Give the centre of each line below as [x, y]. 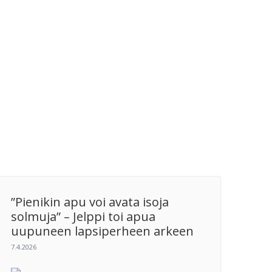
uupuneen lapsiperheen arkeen [102, 231]
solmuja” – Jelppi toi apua [83, 216]
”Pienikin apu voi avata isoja [90, 202]
